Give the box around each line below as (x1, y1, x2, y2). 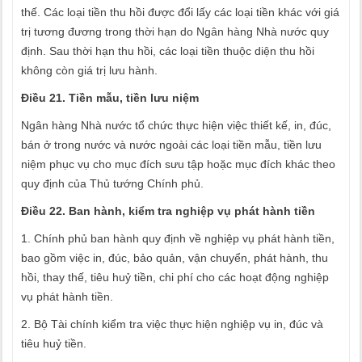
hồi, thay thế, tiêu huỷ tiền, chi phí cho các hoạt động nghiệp (21, 271, 329, 284)
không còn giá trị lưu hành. (21, 64, 158, 77)
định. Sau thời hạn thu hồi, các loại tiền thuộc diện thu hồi (21, 44, 314, 57)
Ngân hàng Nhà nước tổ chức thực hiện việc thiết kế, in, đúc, (21, 119, 331, 132)
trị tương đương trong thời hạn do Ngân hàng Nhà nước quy (21, 25, 329, 38)
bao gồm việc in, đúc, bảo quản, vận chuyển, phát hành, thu (21, 251, 328, 264)
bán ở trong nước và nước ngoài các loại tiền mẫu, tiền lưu (21, 138, 322, 151)
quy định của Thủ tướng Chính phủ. (21, 177, 204, 190)
